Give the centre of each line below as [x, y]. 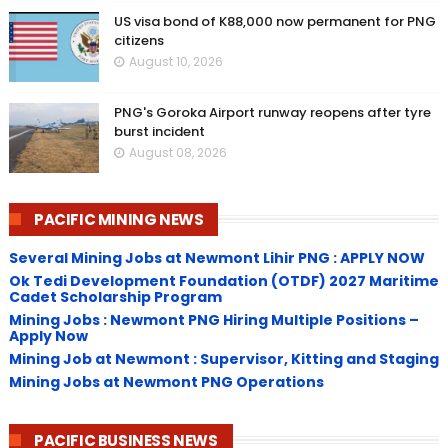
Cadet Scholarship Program [115, 297]
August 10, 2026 [175, 61]
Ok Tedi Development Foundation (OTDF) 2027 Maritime [223, 281]
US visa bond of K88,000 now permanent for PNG [274, 21]
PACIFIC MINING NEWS [118, 219]
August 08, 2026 [177, 152]
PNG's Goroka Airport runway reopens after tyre [272, 112]
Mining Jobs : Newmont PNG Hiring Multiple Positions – [213, 320]
